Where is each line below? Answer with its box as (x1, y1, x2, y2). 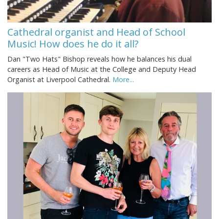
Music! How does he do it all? (7, 37, 138, 51)
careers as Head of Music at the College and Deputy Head (7, 65, 196, 74)
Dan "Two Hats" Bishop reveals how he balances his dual (7, 54, 192, 64)
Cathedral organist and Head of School (7, 25, 185, 39)
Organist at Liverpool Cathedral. (7, 75, 112, 85)
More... (112, 75, 134, 85)
